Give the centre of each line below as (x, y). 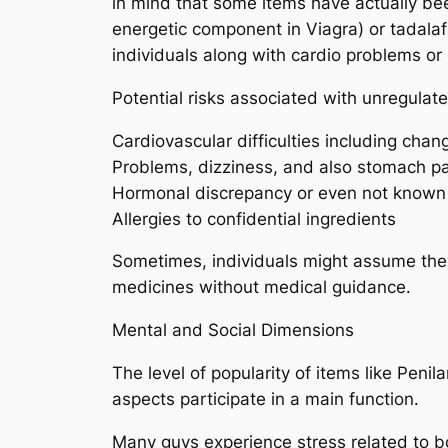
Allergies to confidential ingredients (254, 218)
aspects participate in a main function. (265, 398)
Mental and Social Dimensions (233, 330)
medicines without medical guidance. (261, 287)
